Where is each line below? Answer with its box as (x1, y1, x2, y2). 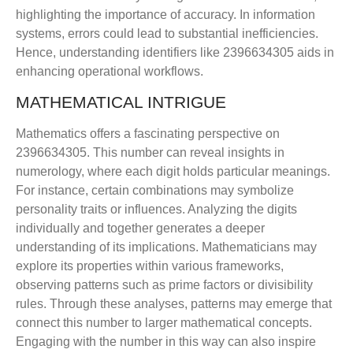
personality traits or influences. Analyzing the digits (16, 203, 297, 217)
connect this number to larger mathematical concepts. (16, 316, 312, 330)
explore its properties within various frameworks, (16, 259, 284, 273)
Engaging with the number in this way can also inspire (16, 335, 316, 349)
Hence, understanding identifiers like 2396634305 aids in (16, 45, 334, 59)
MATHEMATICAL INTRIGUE (16, 93, 226, 112)
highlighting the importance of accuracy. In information (16, 7, 315, 21)
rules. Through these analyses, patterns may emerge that (16, 297, 332, 311)
